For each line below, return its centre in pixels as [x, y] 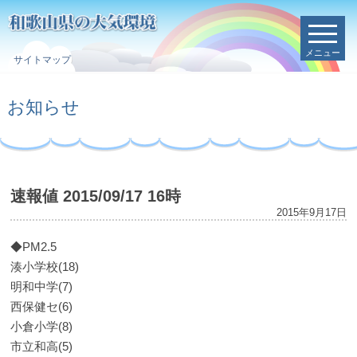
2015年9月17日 [311, 212]
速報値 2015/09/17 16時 [96, 196]
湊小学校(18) [45, 267]
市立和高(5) [42, 346]
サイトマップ [42, 59]
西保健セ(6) [42, 306]
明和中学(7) [42, 286]
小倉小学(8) [42, 326]
